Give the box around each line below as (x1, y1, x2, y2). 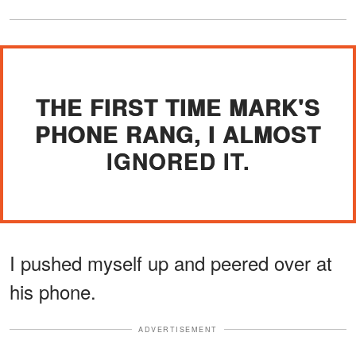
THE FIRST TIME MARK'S (36, 90, 320, 123)
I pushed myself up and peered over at (10, 248, 332, 277)
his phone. (10, 277, 96, 305)
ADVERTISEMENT (138, 323, 218, 335)
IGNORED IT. (106, 144, 250, 177)
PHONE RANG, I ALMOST (35, 117, 321, 150)
